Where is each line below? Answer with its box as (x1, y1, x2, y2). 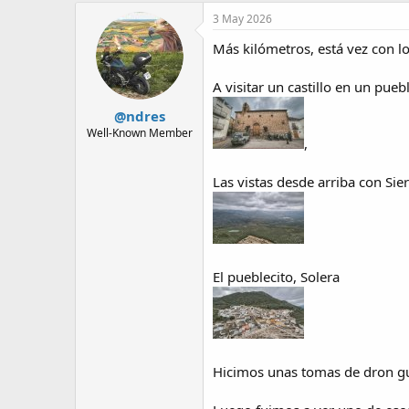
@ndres (113, 106, 165, 125)
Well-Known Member (86, 124, 193, 141)
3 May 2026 (213, 11, 272, 27)
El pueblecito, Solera (213, 267, 340, 287)
